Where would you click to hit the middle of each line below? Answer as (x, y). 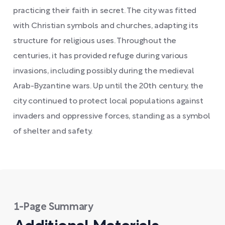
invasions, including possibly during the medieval (104, 71)
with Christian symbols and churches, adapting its (106, 26)
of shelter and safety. (53, 132)
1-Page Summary (54, 207)
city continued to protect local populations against (108, 101)
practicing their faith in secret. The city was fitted (105, 11)
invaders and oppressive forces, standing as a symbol (112, 117)
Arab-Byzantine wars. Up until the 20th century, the (108, 86)
